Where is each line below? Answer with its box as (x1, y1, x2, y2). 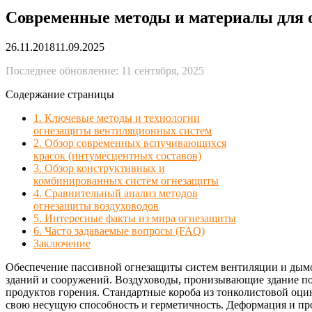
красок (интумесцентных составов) (33, 149, 201, 162)
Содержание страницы (6, 88, 114, 100)
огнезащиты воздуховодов (33, 199, 159, 212)
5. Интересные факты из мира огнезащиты (33, 212, 236, 224)
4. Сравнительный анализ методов (33, 187, 198, 199)
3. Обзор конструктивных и (33, 162, 165, 174)
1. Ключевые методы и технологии (33, 111, 200, 124)
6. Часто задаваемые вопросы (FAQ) (33, 224, 205, 237)
